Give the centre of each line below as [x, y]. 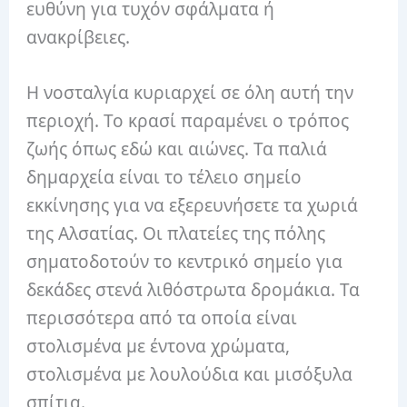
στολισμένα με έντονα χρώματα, [159, 347]
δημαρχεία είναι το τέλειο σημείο [164, 178]
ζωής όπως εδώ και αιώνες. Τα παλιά [177, 149]
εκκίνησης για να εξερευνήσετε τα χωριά [193, 206]
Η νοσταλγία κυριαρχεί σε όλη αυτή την [190, 93]
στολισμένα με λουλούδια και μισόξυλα [190, 375]
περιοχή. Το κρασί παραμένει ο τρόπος [188, 121]
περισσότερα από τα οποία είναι [162, 318]
